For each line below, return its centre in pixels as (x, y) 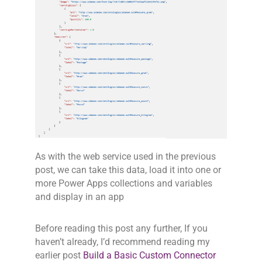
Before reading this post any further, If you (121, 229)
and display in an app (80, 197)
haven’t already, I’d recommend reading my (123, 242)
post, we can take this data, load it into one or (128, 170)
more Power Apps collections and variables (124, 184)
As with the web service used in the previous (125, 157)
